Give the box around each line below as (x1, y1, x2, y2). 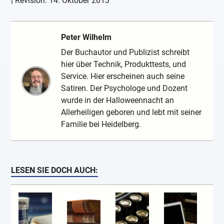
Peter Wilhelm (61, 32, 112, 42)
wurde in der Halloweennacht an (61, 95, 174, 105)
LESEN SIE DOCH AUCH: (11, 165, 98, 175)
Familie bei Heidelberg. (61, 119, 141, 129)
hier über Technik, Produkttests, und (61, 59, 186, 69)
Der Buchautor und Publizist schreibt (61, 47, 190, 57)
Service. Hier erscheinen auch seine (61, 71, 185, 81)
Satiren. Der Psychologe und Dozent (61, 83, 188, 93)
